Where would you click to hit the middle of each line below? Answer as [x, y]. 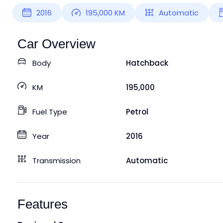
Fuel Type [50, 111]
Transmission [56, 160]
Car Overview [56, 44]
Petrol [137, 111]
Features [43, 204]
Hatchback [147, 63]
